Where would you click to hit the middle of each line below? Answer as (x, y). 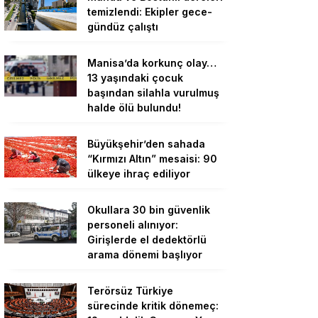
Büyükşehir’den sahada (146, 144)
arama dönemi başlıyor (145, 255)
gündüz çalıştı (123, 27)
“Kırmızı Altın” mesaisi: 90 (152, 159)
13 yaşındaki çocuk (135, 78)
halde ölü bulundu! (134, 108)
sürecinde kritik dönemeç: (153, 306)
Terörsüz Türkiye (130, 291)
